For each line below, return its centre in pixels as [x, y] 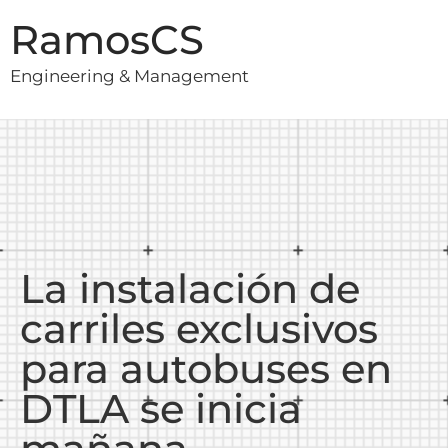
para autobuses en [206, 369]
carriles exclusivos [199, 329]
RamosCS [107, 39]
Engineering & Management [129, 76]
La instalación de [190, 289]
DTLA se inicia [161, 409]
